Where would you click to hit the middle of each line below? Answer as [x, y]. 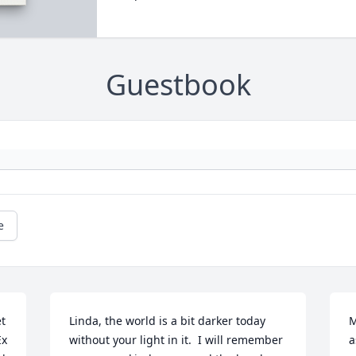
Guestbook [178, 85]
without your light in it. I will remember [176, 340]
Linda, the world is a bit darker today [168, 321]
